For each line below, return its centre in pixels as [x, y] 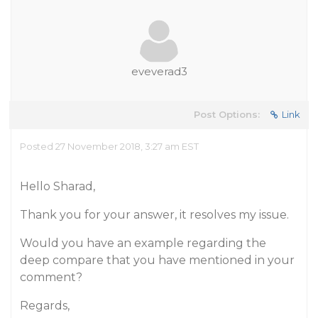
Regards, [45, 306]
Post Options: [227, 114]
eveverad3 [159, 71]
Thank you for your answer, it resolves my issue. [154, 215]
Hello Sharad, [57, 186]
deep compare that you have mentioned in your [157, 260]
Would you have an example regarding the [143, 243]
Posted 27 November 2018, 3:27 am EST [109, 146]
